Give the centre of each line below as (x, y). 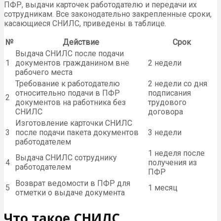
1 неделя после (176, 153)
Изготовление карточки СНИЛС (74, 123)
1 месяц (163, 187)
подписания (169, 93)
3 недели (165, 132)
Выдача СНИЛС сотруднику (66, 157)
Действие (81, 42)
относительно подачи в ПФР (68, 93)
